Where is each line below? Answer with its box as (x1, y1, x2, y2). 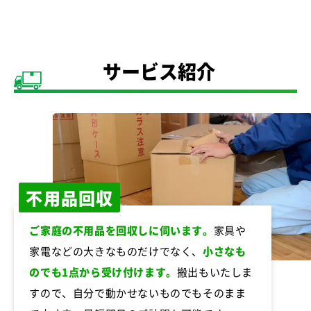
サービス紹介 (103, 58, 215, 85)
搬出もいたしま (176, 264, 253, 280)
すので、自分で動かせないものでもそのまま (29, 285, 246, 301)
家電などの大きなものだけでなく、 (29, 244, 203, 259)
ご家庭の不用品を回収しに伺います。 (29, 223, 214, 238)
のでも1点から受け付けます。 (29, 264, 177, 280)
